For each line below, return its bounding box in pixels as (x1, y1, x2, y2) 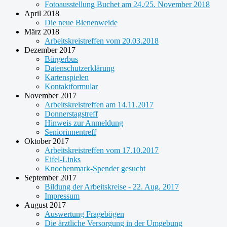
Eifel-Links (45, 155, 81, 164)
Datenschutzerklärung (45, 63, 115, 72)
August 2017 (24, 200, 66, 209)
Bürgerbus (45, 54, 78, 63)
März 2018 (24, 27, 59, 36)
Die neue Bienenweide (45, 18, 118, 27)
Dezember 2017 (24, 45, 75, 54)
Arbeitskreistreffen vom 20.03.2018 (45, 36, 159, 45)
